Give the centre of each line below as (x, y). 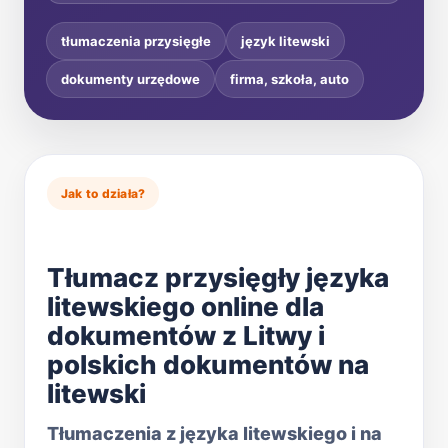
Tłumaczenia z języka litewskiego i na (214, 433)
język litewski (285, 40)
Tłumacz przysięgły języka (218, 277)
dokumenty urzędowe (130, 78)
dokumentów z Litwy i (186, 335)
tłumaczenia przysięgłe (136, 40)
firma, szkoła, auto (289, 78)
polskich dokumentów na (208, 364)
